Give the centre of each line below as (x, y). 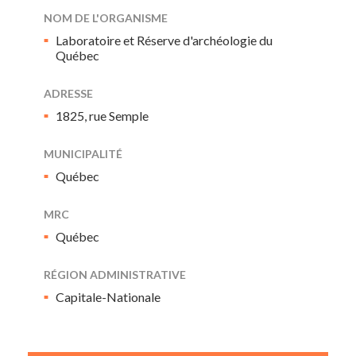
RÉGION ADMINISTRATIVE (115, 275)
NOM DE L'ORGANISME (106, 18)
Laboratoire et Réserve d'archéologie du (164, 40)
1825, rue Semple (102, 116)
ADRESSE (68, 93)
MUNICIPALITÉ (83, 154)
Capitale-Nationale (108, 297)
